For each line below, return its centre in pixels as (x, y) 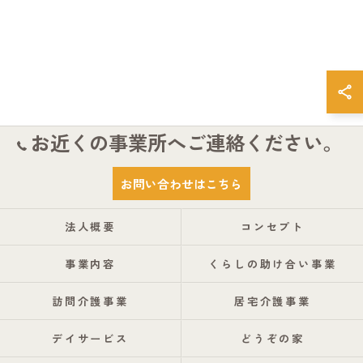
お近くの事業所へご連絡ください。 (186, 142)
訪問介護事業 (90, 301)
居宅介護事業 (273, 301)
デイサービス (90, 338)
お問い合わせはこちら (181, 184)
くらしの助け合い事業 (273, 264)
